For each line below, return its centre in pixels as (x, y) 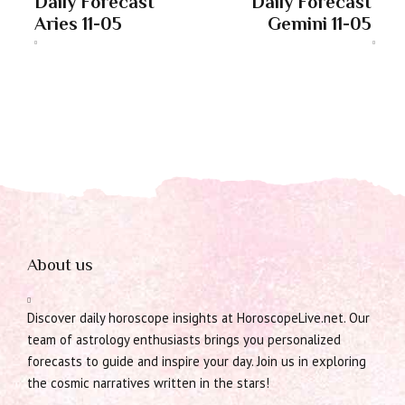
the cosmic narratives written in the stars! (148, 383)
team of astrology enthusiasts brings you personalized (184, 340)
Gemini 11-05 (319, 23)
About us (60, 265)
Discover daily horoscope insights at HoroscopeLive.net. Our (198, 318)
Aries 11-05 (78, 23)
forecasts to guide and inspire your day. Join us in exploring (197, 362)
